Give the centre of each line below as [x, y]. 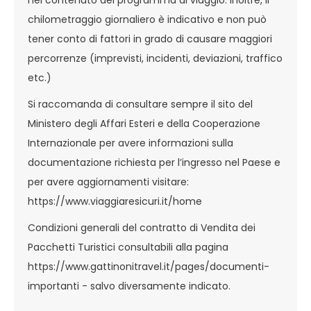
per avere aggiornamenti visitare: [108, 182]
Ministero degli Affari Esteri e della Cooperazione [144, 124]
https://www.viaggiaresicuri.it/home [115, 201]
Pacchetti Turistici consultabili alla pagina [128, 247]
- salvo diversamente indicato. [155, 286]
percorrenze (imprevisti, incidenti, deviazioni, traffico [155, 58]
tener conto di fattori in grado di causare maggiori [150, 39]
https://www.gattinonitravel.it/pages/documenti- [149, 267]
